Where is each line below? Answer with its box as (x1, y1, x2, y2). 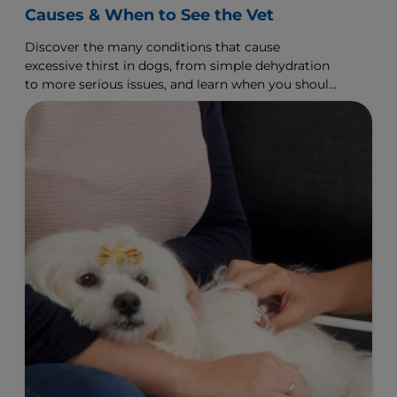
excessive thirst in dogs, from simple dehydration (25, 58, 330, 74)
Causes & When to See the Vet (25, 5, 274, 26)
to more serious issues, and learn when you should (25, 76, 337, 93)
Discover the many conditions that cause (25, 39, 280, 56)
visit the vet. (25, 95, 100, 112)
